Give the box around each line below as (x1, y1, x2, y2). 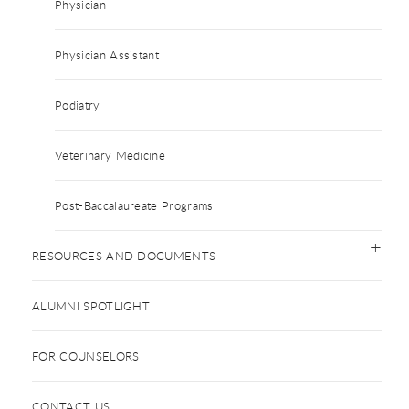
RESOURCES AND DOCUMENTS (32, 246, 216, 264)
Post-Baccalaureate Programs (55, 196, 214, 214)
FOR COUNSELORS (32, 347, 140, 364)
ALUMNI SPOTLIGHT (32, 297, 151, 314)
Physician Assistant (55, 46, 160, 63)
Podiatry (55, 96, 100, 113)
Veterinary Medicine (55, 146, 166, 163)
